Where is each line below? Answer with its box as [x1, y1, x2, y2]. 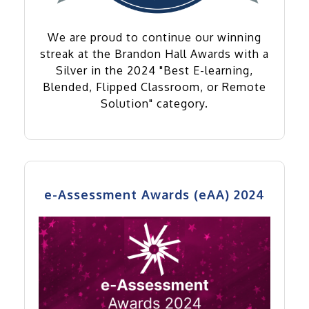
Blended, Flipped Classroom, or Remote [43, 79, 266, 94]
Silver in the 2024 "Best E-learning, [56, 63, 253, 77]
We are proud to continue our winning [48, 30, 261, 44]
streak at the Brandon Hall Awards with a [40, 46, 269, 61]
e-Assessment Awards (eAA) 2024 [44, 186, 265, 202]
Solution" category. [101, 96, 208, 110]
